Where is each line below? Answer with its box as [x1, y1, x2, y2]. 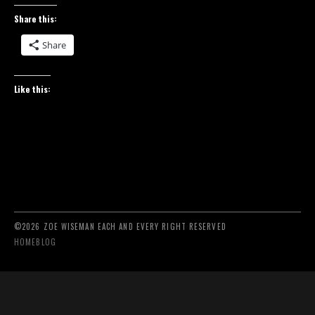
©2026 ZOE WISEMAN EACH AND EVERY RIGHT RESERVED [14, 220, 226, 232]
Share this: [14, 12, 57, 25]
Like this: [14, 82, 51, 95]
